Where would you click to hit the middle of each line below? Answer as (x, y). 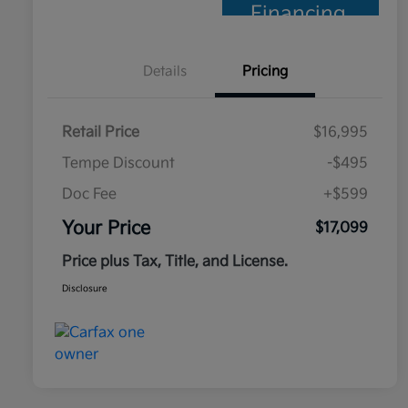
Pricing (265, 72)
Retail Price (101, 133)
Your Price (106, 229)
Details (165, 72)
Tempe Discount (118, 164)
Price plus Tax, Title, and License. (175, 262)
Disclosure (85, 289)
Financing (299, 15)
